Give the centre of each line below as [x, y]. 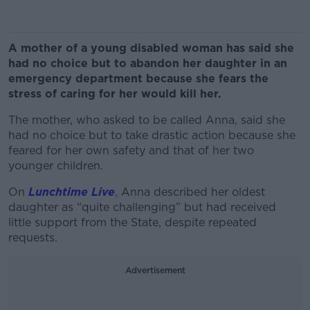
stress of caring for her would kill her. [117, 94]
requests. [35, 238]
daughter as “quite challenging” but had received [142, 207]
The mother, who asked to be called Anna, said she [147, 120]
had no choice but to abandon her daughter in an [148, 63]
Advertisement [155, 270]
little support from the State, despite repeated [133, 222]
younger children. [57, 166]
